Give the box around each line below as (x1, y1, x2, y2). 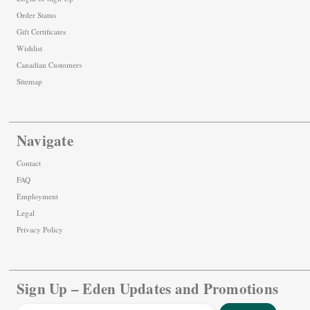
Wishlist (16, 42, 42, 53)
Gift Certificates (16, 26, 66, 37)
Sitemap (16, 75, 42, 86)
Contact (16, 158, 41, 169)
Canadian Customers (16, 59, 82, 70)
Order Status (16, 9, 56, 20)
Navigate (16, 129, 73, 151)
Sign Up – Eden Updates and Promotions (16, 278, 279, 300)
